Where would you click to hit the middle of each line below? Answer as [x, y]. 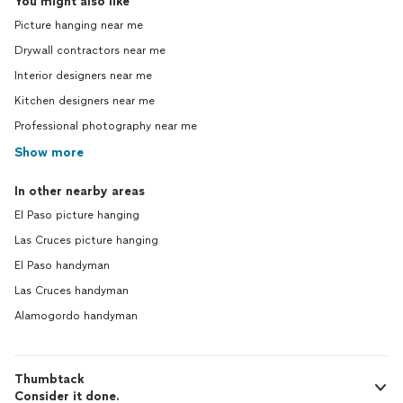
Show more [49, 152]
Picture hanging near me [79, 25]
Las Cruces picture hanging [86, 240]
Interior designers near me [83, 76]
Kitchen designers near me [85, 101]
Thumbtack [49, 379]
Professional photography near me [106, 126]
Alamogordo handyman [76, 316]
